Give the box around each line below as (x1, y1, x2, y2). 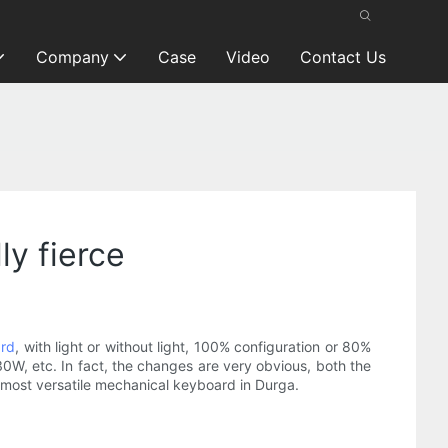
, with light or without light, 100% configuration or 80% (15, 338, 372, 356)
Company (35, 47, 109, 67)
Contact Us (299, 47, 386, 67)
